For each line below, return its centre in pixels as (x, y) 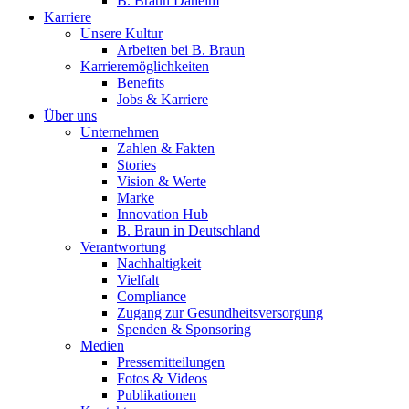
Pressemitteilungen (171, 362)
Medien (102, 345)
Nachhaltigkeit (159, 263)
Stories (136, 164)
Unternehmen (120, 131)
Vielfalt (138, 279)
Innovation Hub (163, 214)
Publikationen (157, 394)
